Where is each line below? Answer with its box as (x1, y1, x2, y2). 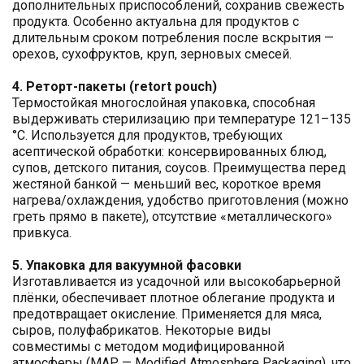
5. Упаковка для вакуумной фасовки (12, 258, 241, 274)
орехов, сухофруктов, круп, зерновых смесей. (12, 46, 292, 63)
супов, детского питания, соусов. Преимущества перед (12, 160, 346, 176)
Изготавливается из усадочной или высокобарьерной (12, 274, 340, 290)
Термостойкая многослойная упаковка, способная (12, 95, 315, 111)
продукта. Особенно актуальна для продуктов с (12, 14, 299, 30)
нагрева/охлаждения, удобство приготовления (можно (12, 193, 349, 209)
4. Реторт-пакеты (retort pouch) (12, 79, 217, 95)
